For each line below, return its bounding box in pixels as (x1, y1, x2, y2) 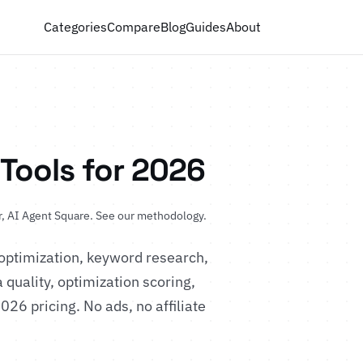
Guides (186, 19, 227, 35)
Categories (44, 19, 108, 35)
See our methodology (96, 208, 203, 223)
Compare (107, 19, 161, 35)
